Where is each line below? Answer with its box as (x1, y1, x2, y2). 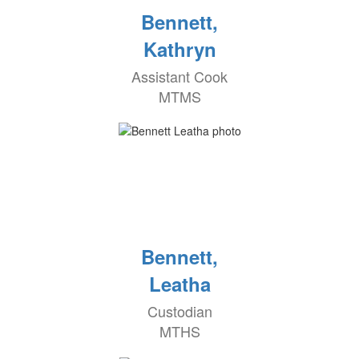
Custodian (147, 301, 212, 322)
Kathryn (143, 35, 216, 63)
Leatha (148, 270, 211, 298)
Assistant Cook (131, 66, 228, 87)
